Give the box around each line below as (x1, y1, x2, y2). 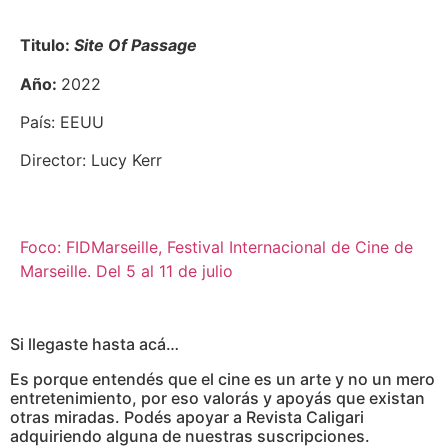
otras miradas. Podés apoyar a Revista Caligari (10, 407, 364, 428)
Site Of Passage (74, 35, 197, 56)
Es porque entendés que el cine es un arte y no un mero (10, 369, 435, 390)
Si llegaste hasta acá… (10, 334, 179, 355)
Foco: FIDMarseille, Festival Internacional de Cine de (20, 236, 413, 257)
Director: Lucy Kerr (20, 150, 162, 171)
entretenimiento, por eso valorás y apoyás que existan (10, 388, 425, 409)
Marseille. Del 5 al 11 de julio (20, 260, 233, 281)
